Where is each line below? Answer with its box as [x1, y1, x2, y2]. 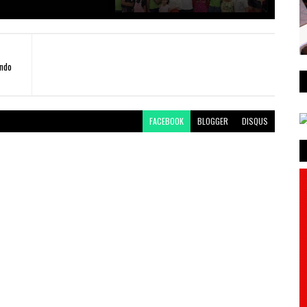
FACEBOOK [149, 115, 184, 127]
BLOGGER [197, 115, 228, 127]
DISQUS [241, 115, 268, 127]
